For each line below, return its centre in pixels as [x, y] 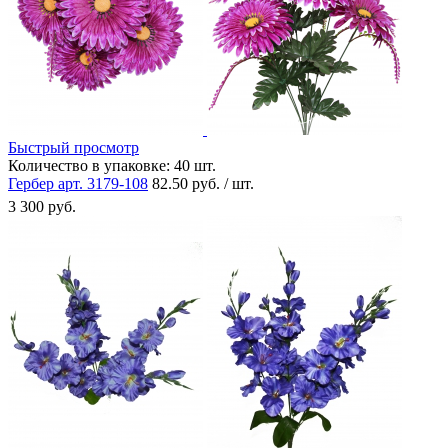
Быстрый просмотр [73, 147]
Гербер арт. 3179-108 [78, 183]
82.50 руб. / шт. [203, 183]
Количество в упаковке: [89, 165]
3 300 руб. [42, 206]
